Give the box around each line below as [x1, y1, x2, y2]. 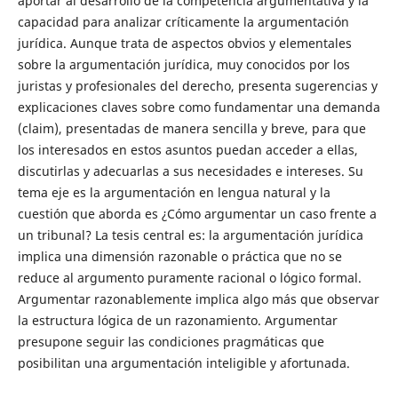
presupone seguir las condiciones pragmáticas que [17, 332, 324, 350]
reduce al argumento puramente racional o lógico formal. [17, 268, 362, 286]
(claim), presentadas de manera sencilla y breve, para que [17, 119, 366, 137]
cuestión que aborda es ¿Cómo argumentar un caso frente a [17, 204, 377, 222]
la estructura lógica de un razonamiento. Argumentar [17, 311, 338, 329]
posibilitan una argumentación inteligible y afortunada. [17, 354, 350, 371]
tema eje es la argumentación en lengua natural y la [17, 183, 330, 201]
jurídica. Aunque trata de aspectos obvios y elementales [17, 34, 352, 52]
